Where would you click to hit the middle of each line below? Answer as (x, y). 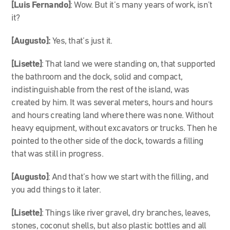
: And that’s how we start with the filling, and (129, 177)
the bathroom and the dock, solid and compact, (97, 77)
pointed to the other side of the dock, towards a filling (108, 141)
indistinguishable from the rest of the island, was (100, 90)
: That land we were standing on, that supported (129, 64)
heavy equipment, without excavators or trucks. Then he (114, 128)
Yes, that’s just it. (82, 41)
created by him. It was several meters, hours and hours (112, 103)
